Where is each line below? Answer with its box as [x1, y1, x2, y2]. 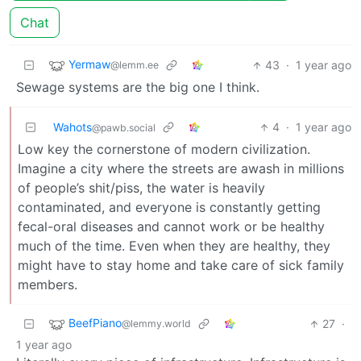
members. [18, 276, 77, 293]
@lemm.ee [110, 59, 159, 72]
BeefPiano [68, 316, 122, 330]
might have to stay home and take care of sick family [18, 257, 344, 274]
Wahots [53, 120, 92, 135]
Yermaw [68, 57, 110, 72]
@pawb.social [92, 122, 156, 135]
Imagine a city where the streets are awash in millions [18, 160, 344, 177]
